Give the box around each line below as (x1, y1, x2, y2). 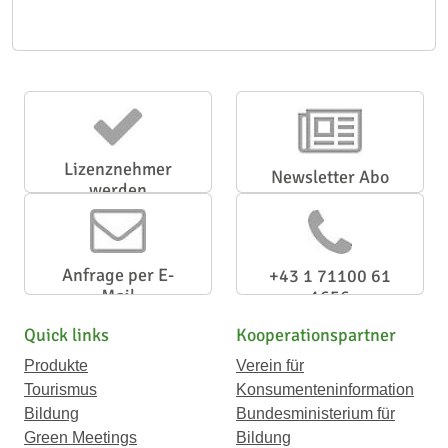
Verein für (236, 357, 304, 374)
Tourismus (24, 381, 97, 398)
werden (89, 179, 147, 201)
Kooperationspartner (236, 324, 396, 346)
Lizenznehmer (64, 158, 172, 180)
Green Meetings (24, 429, 137, 446)
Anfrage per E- (62, 264, 174, 286)
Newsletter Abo (271, 166, 389, 188)
